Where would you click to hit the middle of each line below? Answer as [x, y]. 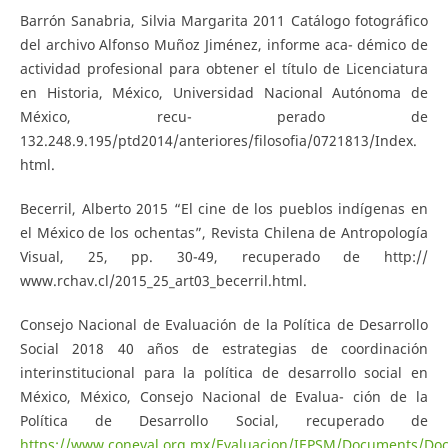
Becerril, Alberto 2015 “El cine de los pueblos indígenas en [224, 208]
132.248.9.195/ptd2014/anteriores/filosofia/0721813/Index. [218, 140]
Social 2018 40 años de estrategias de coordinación [224, 348]
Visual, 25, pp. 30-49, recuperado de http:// [224, 256]
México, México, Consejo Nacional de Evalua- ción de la [224, 396]
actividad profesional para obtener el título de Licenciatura [224, 68]
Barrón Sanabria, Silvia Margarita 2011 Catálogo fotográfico [224, 20]
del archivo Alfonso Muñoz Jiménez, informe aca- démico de [224, 44]
